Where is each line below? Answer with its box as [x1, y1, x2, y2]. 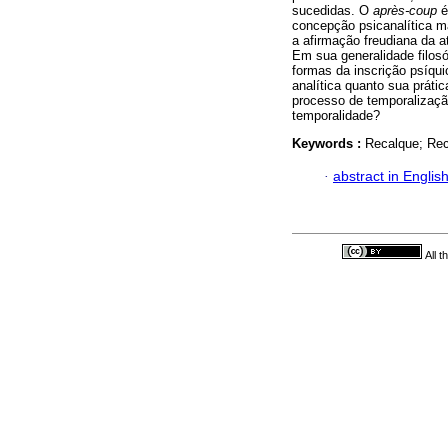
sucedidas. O [292, 3, 373, 19]
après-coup [373, 3, 437, 19]
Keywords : [292, 136, 365, 152]
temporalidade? [292, 108, 380, 124]
